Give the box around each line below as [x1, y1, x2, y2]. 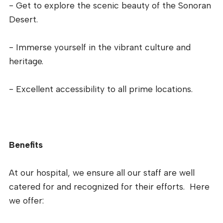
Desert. [9, 14, 38, 25]
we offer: [9, 195, 44, 206]
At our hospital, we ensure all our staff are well [9, 167, 195, 178]
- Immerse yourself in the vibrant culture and [9, 42, 191, 53]
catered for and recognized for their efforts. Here [9, 181, 210, 192]
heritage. [9, 56, 43, 67]
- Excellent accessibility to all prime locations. [9, 84, 193, 95]
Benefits [9, 139, 43, 150]
